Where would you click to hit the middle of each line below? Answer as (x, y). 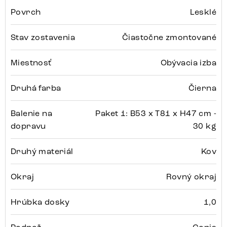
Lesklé (203, 12)
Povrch (26, 12)
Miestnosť (31, 63)
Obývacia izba (188, 63)
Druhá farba (36, 88)
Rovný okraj (191, 177)
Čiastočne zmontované (169, 37)
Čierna (202, 88)
